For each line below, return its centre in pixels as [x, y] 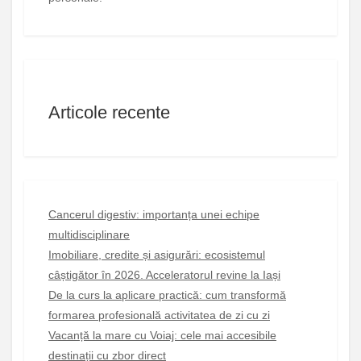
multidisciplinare [89, 234]
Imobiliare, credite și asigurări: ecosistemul [157, 254]
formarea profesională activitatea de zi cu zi [159, 315]
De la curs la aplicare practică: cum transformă [167, 295]
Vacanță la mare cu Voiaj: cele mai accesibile [162, 335]
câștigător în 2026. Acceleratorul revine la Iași [164, 274]
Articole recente [109, 113]
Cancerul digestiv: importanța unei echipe [154, 214]
